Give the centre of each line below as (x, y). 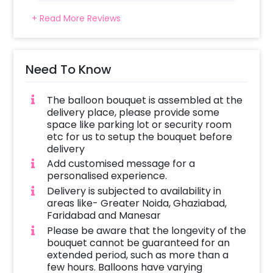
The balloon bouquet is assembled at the (144, 100)
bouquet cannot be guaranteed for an (138, 243)
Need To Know (69, 69)
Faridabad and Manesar (104, 216)
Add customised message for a (121, 164)
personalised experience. (107, 176)
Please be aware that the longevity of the (146, 231)
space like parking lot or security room (139, 124)
